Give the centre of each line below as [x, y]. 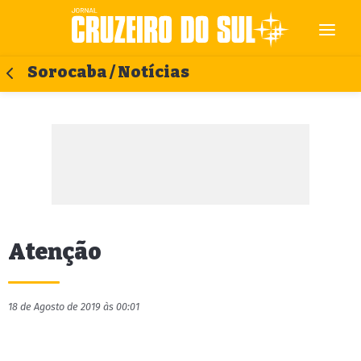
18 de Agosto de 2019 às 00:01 [74, 307]
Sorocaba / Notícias [108, 72]
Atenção [55, 252]
